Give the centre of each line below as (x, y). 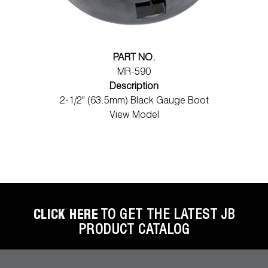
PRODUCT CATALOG (134, 231)
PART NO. (134, 58)
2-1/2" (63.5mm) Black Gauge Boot (134, 101)
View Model (134, 116)
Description (134, 87)
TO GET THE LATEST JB (167, 216)
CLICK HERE (66, 216)
